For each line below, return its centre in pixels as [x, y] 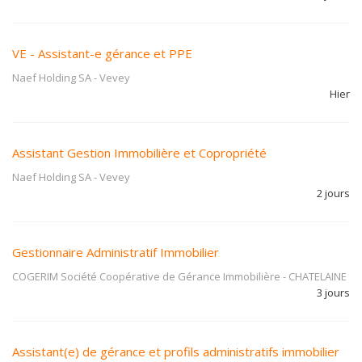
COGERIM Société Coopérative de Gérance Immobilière [146, 276]
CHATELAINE [318, 276]
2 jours [333, 193]
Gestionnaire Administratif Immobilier [116, 252]
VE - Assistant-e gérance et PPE [102, 53]
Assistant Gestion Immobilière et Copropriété [139, 153]
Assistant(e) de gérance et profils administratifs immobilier [176, 351]
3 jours [333, 293]
